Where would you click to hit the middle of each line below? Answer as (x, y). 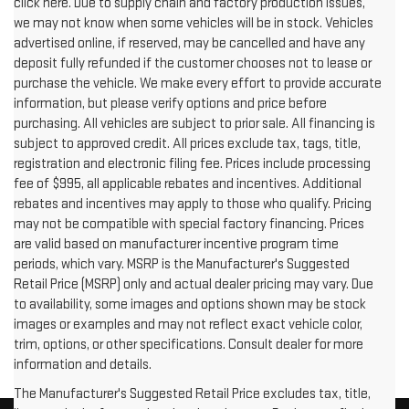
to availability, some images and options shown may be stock (190, 305)
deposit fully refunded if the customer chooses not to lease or (193, 64)
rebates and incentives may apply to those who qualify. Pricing (193, 204)
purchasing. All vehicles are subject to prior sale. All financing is (194, 124)
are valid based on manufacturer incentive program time (176, 245)
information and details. (83, 365)
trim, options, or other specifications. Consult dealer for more (189, 345)
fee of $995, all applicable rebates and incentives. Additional (188, 184)
